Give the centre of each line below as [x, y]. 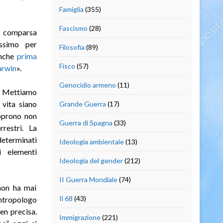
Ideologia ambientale [91, 141]
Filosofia [72, 47]
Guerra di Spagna [86, 122]
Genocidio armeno [87, 85]
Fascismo [73, 28]
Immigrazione [80, 217]
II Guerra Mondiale [88, 179]
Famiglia [71, 9]
